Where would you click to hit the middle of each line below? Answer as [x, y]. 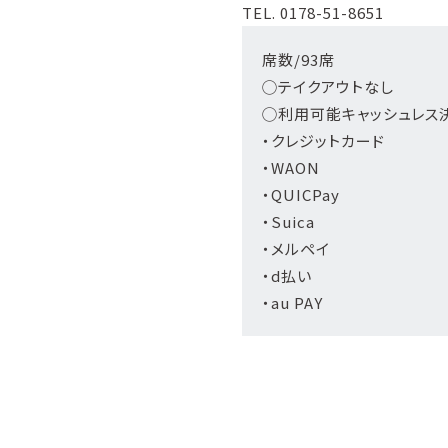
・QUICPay [301, 194]
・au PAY [292, 302]
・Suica [288, 221]
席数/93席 [298, 59]
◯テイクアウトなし [328, 86]
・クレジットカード [323, 140]
